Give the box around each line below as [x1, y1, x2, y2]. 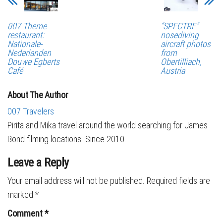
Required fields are [147, 175, 210, 186]
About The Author [7, 90, 68, 100]
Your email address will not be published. [7, 175, 145, 186]
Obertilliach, [160, 56, 201, 67]
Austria [160, 65, 185, 76]
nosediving [160, 30, 199, 40]
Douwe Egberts [7, 56, 59, 67]
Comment [7, 208, 45, 219]
